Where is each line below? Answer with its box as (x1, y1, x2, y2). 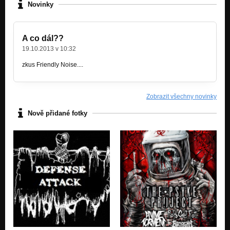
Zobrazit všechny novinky (146, 93, 217, 101)
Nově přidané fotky (28, 109, 87, 117)
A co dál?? (22, 34, 64, 43)
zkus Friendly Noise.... (22, 61, 85, 69)
